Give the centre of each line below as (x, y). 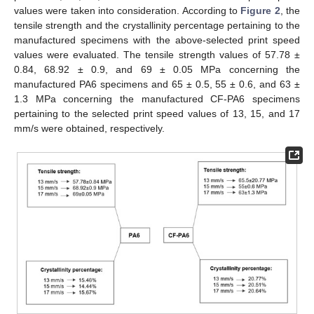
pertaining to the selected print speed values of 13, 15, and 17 (157, 114)
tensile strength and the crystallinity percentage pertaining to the (157, 26)
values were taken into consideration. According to (128, 11)
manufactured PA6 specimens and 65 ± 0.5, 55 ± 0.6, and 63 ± (157, 84)
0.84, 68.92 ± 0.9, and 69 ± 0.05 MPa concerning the (157, 70)
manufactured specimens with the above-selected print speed (157, 40)
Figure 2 (260, 11)
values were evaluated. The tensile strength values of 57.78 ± (157, 55)
